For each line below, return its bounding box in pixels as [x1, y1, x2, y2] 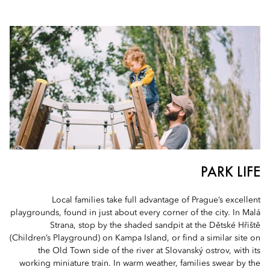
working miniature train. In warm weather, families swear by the [19, 259, 260, 268]
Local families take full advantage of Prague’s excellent [52, 196, 260, 204]
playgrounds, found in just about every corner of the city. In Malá [10, 209, 260, 217]
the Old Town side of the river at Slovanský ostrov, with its [38, 246, 260, 255]
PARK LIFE [201, 162, 260, 181]
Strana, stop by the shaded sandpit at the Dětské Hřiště [50, 221, 260, 230]
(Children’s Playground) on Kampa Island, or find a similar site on [10, 234, 260, 242]
